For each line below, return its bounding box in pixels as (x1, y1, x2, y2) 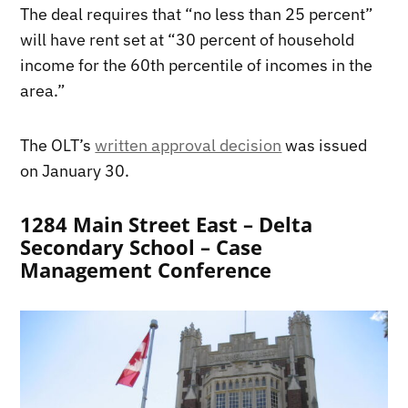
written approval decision (95, 135, 282, 157)
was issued (281, 135, 368, 157)
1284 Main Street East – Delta (20, 211, 313, 239)
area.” (20, 80, 66, 102)
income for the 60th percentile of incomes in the (20, 55, 373, 76)
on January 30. (20, 160, 130, 182)
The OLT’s (20, 135, 96, 157)
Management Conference (20, 257, 272, 284)
